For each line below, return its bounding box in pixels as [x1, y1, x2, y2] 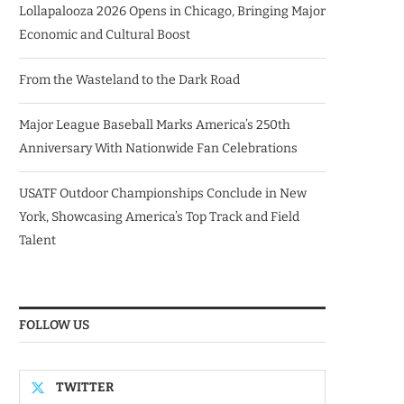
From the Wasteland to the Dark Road [19, 72, 240, 87]
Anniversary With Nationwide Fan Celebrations [19, 141, 298, 156]
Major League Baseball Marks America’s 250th [19, 117, 290, 133]
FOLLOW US [19, 317, 89, 333]
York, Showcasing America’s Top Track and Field [19, 209, 299, 225]
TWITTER [56, 380, 114, 395]
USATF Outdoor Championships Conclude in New [19, 186, 307, 201]
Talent [19, 233, 56, 248]
